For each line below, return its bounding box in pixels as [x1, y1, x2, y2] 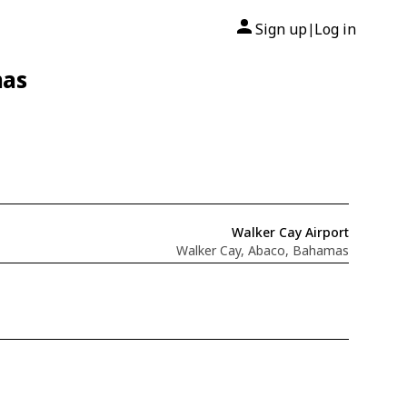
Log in [314, 19, 356, 39]
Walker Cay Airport [231, 223, 349, 241]
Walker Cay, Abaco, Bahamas [175, 241, 349, 259]
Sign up [255, 19, 307, 39]
